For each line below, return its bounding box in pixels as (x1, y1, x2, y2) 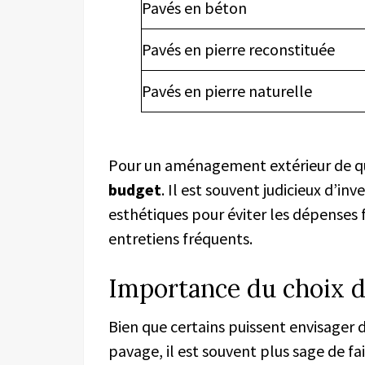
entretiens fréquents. (108, 227, 253, 248)
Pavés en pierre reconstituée (142, 38, 335, 59)
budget (108, 178, 161, 200)
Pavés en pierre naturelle (142, 80, 312, 101)
